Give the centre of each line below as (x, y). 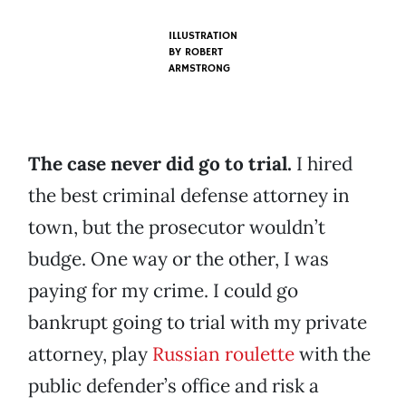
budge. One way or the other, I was (179, 259)
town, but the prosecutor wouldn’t (177, 227)
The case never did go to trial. (160, 164)
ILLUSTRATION (203, 36)
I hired (322, 164)
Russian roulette (223, 354)
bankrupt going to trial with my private (198, 323)
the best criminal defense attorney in (189, 196)
